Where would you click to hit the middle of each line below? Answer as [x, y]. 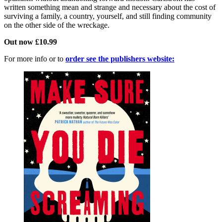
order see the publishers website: [120, 59]
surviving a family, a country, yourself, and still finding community [108, 16]
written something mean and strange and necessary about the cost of [110, 7]
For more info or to [34, 59]
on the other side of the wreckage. [57, 25]
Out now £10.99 [30, 42]
